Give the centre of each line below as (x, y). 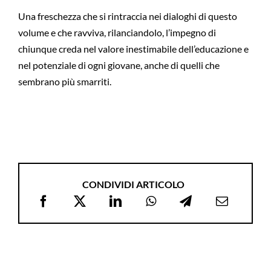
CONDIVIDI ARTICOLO (133, 184)
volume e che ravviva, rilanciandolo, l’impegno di (117, 32)
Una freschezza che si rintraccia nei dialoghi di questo (127, 16)
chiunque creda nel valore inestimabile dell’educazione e (133, 49)
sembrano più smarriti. (64, 81)
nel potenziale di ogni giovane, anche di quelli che (119, 65)
